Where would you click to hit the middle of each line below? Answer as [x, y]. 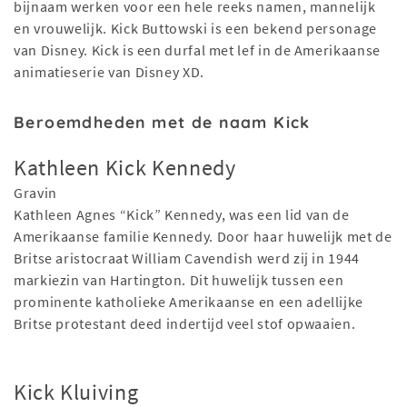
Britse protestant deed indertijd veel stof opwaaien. [185, 324]
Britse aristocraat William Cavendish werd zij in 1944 [187, 258]
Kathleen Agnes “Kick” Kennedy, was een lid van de [182, 215]
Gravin [35, 193]
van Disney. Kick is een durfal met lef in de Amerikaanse [197, 50]
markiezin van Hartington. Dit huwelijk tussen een [179, 280]
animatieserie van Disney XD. [109, 72]
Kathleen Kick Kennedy [125, 168]
